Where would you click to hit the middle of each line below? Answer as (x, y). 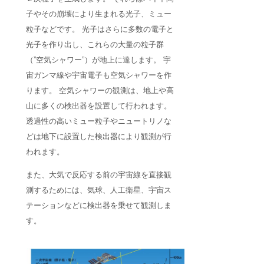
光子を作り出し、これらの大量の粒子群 (95, 45)
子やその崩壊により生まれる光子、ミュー (99, 14)
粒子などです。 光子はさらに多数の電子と (100, 29)
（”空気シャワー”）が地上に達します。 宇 (98, 60)
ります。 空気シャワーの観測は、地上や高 (100, 91)
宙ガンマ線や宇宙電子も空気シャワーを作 (99, 75)
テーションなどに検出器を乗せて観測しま (99, 206)
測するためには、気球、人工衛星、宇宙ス (99, 190)
